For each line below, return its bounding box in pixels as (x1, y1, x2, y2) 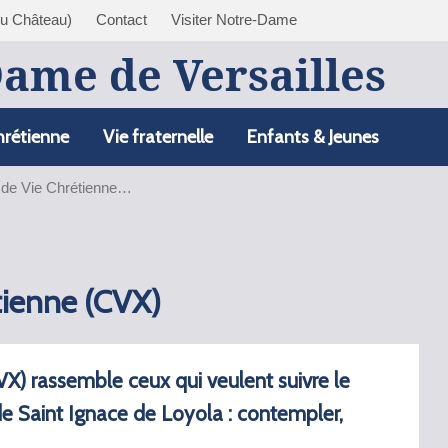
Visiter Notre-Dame (171, 11, 297, 28)
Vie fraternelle (103, 125, 213, 148)
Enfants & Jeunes (247, 125, 379, 148)
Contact (96, 11, 147, 28)
